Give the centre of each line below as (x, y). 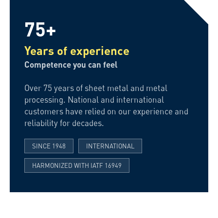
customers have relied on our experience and (106, 111)
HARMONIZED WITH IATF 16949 (77, 165)
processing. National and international (94, 100)
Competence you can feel (71, 64)
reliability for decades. (64, 123)
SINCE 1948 (49, 146)
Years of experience (77, 50)
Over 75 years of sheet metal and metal (96, 88)
